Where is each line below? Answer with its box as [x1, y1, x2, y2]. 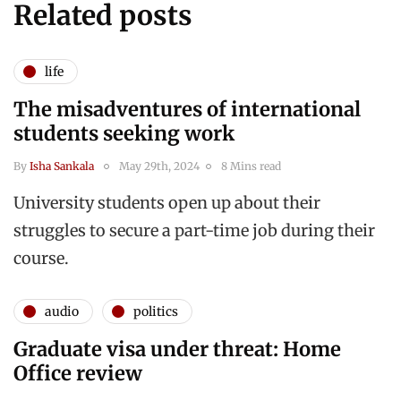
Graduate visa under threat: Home [13, 337, 341, 363]
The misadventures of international [13, 97, 361, 123]
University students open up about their [13, 192, 320, 214]
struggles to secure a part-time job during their [13, 220, 375, 242]
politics [133, 303, 178, 320]
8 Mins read [221, 159, 281, 174]
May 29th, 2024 [119, 159, 200, 174]
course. [13, 248, 73, 269]
